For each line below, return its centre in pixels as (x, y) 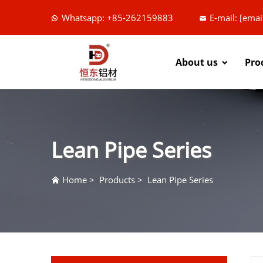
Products (117, 179)
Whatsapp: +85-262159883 (117, 18)
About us (197, 62)
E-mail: (225, 18)
